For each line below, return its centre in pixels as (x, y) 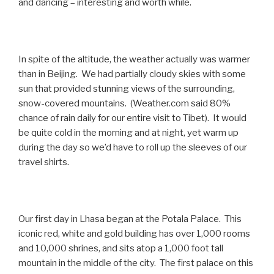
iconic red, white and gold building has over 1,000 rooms (134, 234)
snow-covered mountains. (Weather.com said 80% (124, 104)
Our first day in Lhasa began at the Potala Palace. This (130, 219)
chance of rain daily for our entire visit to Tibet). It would (132, 118)
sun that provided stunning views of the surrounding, (127, 89)
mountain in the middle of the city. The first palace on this (136, 263)
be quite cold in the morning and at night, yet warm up (128, 133)
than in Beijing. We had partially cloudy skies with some (132, 74)
